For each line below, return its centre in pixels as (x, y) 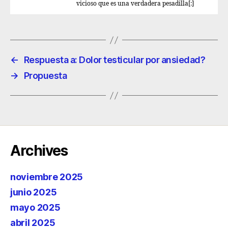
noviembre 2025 (47, 177)
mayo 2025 (35, 207)
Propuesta (45, 76)
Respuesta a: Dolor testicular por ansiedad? (115, 60)
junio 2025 (34, 192)
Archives (39, 151)
